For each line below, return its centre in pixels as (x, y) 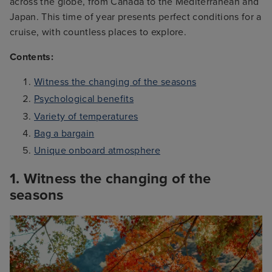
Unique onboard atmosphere (97, 150)
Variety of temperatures (86, 116)
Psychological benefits (84, 99)
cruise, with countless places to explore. (98, 32)
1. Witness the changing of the (110, 178)
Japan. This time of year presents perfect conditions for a (136, 17)
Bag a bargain (64, 133)
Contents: (32, 57)
